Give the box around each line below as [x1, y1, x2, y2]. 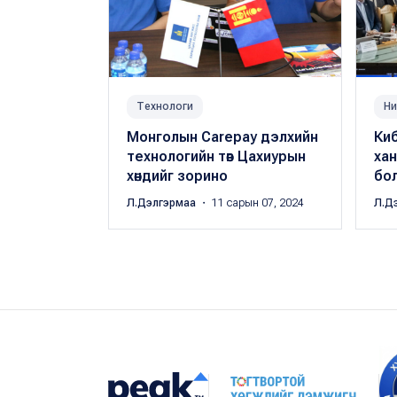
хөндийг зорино [127, 167, 228, 184]
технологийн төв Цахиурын [127, 147, 306, 165]
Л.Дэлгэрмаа [127, 196, 198, 209]
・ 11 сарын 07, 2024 [198, 196, 304, 209]
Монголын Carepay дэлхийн [127, 128, 318, 145]
